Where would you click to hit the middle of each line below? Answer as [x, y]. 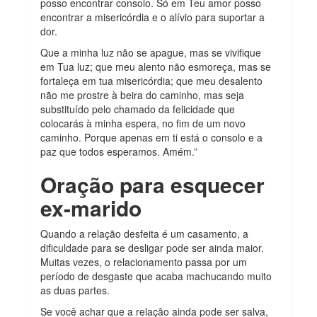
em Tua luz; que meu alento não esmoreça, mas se [156, 66]
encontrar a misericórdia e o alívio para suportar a [153, 17]
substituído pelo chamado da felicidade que [138, 109]
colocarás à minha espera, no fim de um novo [143, 123]
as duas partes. [77, 290]
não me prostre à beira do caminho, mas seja [143, 94]
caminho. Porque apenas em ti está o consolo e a [152, 137]
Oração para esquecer [153, 184]
